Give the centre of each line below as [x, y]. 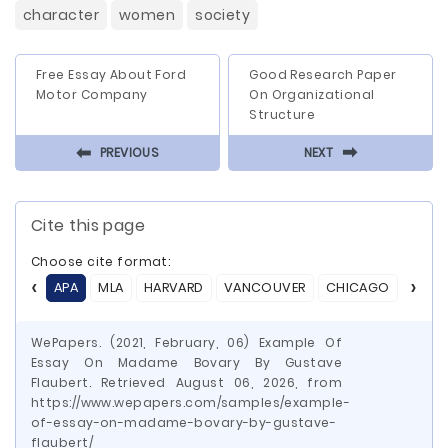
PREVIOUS [129, 152]
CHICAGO [357, 287]
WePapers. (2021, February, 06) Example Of [186, 342]
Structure [282, 114]
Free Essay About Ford [111, 74]
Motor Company [92, 94]
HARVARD [173, 287]
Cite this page [88, 225]
